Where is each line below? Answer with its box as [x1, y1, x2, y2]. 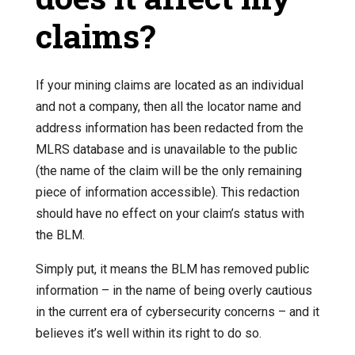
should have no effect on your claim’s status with [35, 206, 304, 222]
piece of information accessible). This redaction [35, 185, 300, 200]
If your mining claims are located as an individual [35, 78, 303, 94]
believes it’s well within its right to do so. [35, 326, 261, 342]
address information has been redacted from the [35, 120, 303, 136]
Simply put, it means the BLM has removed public [35, 261, 309, 277]
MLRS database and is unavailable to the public [35, 142, 297, 158]
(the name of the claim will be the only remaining [35, 163, 302, 179]
